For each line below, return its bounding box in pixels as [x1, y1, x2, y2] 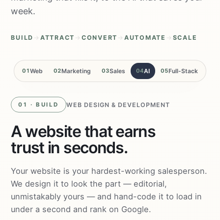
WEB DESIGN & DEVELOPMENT [66, 101, 170, 109]
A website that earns [11, 122, 156, 141]
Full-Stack [168, 67, 198, 75]
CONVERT [81, 34, 118, 41]
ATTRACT [40, 34, 75, 41]
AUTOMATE [124, 34, 166, 41]
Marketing [61, 67, 91, 75]
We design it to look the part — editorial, [11, 179, 167, 189]
